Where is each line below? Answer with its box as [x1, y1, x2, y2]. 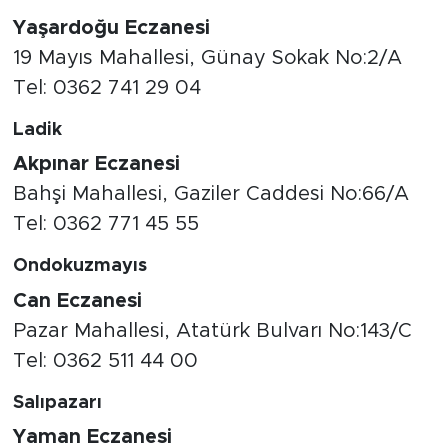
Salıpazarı [12, 393, 102, 412]
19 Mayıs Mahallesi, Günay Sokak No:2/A [12, 47, 402, 68]
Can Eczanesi [12, 290, 142, 311]
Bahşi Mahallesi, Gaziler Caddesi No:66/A [12, 184, 409, 205]
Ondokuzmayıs [12, 257, 147, 276]
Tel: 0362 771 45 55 [12, 214, 199, 235]
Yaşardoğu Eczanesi [12, 17, 210, 38]
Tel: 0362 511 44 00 [12, 350, 198, 371]
